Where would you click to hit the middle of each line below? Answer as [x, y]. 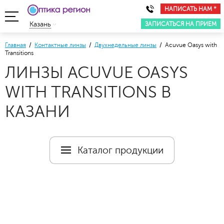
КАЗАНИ [37, 112]
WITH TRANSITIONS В [88, 92]
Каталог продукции [120, 150]
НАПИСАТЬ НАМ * [190, 9]
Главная [15, 45]
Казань [40, 24]
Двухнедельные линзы [125, 45]
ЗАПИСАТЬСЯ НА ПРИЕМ [181, 24]
